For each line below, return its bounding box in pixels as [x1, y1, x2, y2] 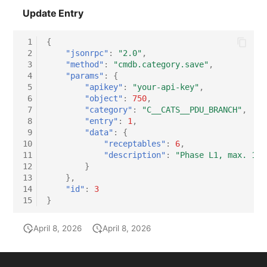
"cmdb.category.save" [113, 60, 209, 70]
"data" [85, 128, 114, 138]
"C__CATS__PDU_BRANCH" [142, 105, 243, 115]
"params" [66, 71, 104, 81]
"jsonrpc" [66, 48, 109, 58]
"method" [66, 60, 104, 70]
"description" [104, 150, 166, 160]
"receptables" [104, 139, 166, 149]
